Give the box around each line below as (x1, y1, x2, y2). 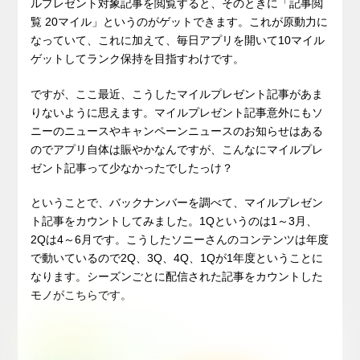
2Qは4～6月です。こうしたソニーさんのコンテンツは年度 (31, 233, 329, 247)
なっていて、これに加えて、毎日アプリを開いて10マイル (31, 33, 325, 47)
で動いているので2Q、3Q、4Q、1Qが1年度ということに (31, 252, 324, 265)
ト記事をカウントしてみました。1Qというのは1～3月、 (31, 215, 318, 228)
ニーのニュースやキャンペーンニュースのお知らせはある (31, 124, 324, 137)
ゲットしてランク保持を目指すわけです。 (31, 51, 245, 65)
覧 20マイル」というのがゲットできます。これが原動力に (31, 14, 329, 28)
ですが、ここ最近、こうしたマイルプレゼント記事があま (31, 87, 324, 100)
